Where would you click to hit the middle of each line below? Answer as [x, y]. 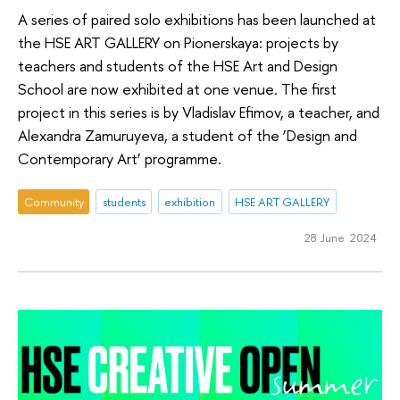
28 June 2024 [340, 237]
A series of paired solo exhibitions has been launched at [197, 19]
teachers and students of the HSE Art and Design [178, 65]
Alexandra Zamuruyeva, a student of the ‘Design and [187, 135]
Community [54, 202]
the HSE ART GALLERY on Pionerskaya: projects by [178, 42]
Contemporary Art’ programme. [120, 158]
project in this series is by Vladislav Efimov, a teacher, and [199, 112]
